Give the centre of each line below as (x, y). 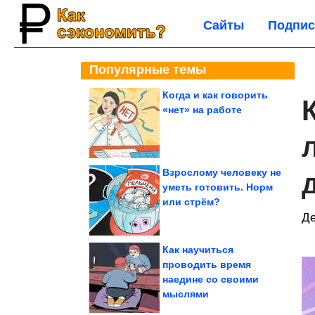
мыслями (186, 294)
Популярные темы (148, 70)
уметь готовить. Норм (218, 187)
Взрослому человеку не (222, 172)
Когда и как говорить (215, 95)
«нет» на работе (202, 110)
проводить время (207, 264)
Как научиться (198, 250)
